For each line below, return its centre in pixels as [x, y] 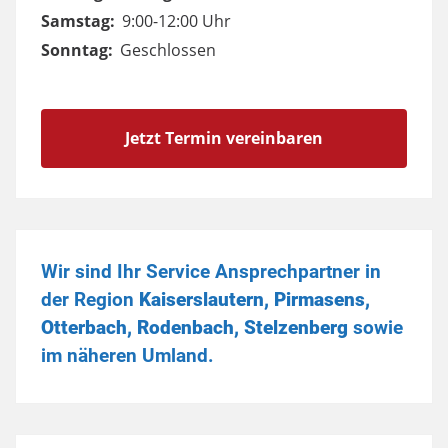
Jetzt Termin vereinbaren [224, 138]
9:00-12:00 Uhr [176, 21]
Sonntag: [79, 50]
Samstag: [80, 21]
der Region [90, 299]
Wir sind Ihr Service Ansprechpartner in [211, 271]
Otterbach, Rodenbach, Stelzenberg [194, 327]
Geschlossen [168, 50]
